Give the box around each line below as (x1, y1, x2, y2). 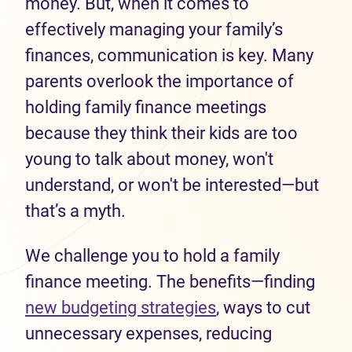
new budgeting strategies (25, 298, 216, 317)
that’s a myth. (25, 201, 130, 221)
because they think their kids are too (25, 123, 298, 143)
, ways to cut (216, 298, 310, 317)
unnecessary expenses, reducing (25, 324, 272, 343)
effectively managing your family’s (25, 20, 283, 39)
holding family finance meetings (25, 97, 266, 117)
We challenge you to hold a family (25, 246, 280, 266)
